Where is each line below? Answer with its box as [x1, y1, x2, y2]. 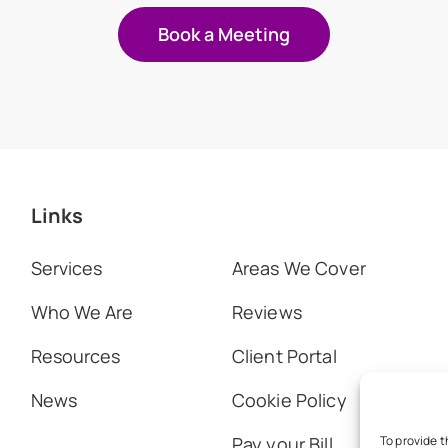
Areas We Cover [231, 256, 366, 280]
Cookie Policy [231, 388, 347, 412]
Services [30, 256, 102, 280]
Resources [30, 344, 120, 368]
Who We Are [30, 300, 133, 324]
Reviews [231, 300, 302, 324]
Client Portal [231, 344, 337, 368]
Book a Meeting [157, 22, 290, 46]
